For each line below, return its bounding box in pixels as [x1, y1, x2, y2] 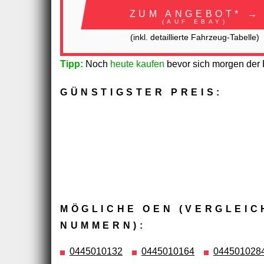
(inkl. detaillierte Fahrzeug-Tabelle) [130, 32, 259, 42]
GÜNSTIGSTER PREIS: [60, 87, 223, 97]
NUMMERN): [60, 220, 146, 230]
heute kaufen [110, 58, 164, 69]
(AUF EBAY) [161, 18, 228, 25]
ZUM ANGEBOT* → [129, 8, 260, 19]
